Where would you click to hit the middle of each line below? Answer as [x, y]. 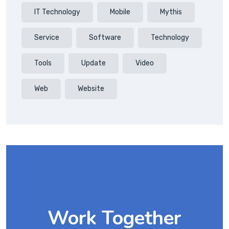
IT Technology [57, 12]
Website [91, 89]
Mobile [120, 12]
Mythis [171, 12]
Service [47, 38]
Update [94, 63]
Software [105, 38]
